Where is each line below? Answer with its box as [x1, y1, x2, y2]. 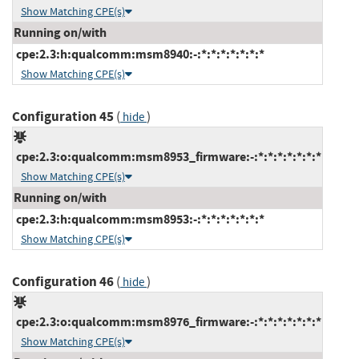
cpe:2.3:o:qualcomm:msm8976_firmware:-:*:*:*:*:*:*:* [14, 313, 321, 330]
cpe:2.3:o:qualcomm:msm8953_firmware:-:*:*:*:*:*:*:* [14, 147, 321, 165]
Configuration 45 [12, 107, 114, 126]
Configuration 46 [12, 272, 114, 291]
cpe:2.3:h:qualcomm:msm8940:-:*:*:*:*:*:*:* [14, 45, 264, 63]
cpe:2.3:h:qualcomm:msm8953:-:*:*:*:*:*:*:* [14, 210, 264, 228]
